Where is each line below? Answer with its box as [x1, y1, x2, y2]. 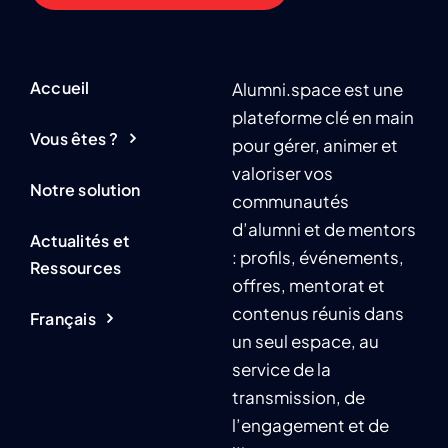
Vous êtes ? [29, 128, 119, 150]
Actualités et [29, 230, 130, 252]
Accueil [29, 77, 90, 99]
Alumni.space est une [231, 78, 403, 101]
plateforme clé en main [231, 106, 414, 129]
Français [29, 308, 96, 330]
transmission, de [231, 386, 365, 409]
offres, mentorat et [231, 274, 385, 297]
